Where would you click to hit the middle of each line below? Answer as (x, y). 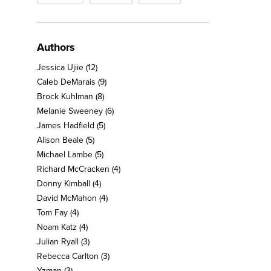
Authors (56, 47)
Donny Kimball (64, 184)
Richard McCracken (73, 169)
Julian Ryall (58, 242)
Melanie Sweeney (70, 111)
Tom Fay (52, 213)
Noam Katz (57, 227)
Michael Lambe (65, 155)
